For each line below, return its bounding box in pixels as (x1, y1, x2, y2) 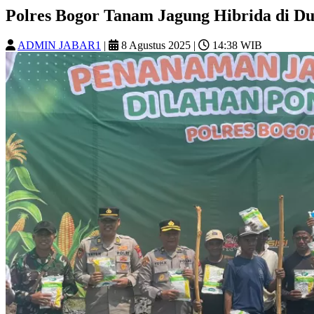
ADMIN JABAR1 (18, 39, 101, 51)
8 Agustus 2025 (118, 39, 191, 51)
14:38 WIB (210, 39, 262, 51)
